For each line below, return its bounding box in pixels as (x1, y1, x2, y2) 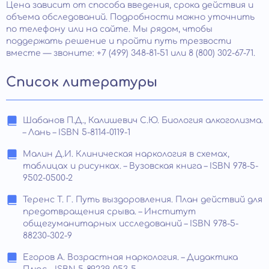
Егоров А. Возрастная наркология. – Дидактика (23, 252, 238, 262)
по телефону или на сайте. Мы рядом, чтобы (6, 24, 213, 34)
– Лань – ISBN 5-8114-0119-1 (23, 127, 130, 137)
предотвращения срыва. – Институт (23, 207, 196, 216)
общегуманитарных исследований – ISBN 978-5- (23, 219, 238, 228)
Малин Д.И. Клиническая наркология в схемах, (23, 149, 229, 159)
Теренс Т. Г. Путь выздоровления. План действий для (23, 195, 262, 204)
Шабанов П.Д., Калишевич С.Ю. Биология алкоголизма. (23, 115, 263, 125)
